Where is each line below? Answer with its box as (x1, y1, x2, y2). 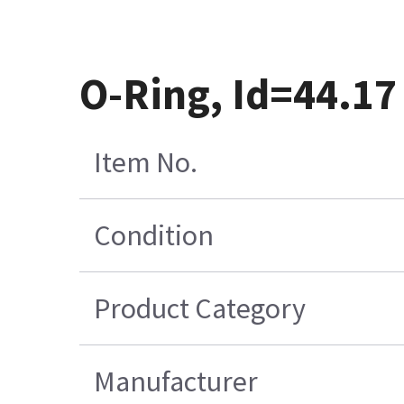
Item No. (94, 144, 198, 181)
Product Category (94, 290, 307, 327)
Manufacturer (94, 363, 259, 400)
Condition (94, 217, 215, 254)
